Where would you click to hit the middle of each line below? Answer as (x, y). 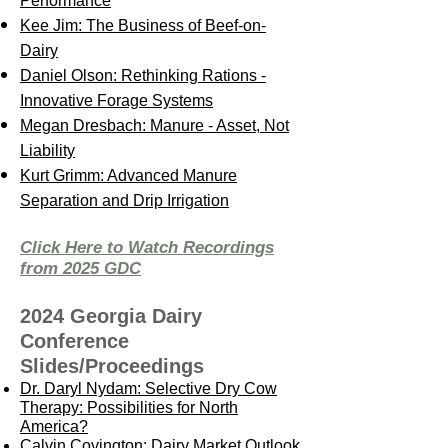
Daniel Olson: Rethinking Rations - (143, 75)
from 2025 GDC (80, 268)
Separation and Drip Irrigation (124, 200)
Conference (74, 341)
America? (54, 426)
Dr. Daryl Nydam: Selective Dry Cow (148, 388)
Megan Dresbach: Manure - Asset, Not (154, 125)
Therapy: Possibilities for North (129, 407)
